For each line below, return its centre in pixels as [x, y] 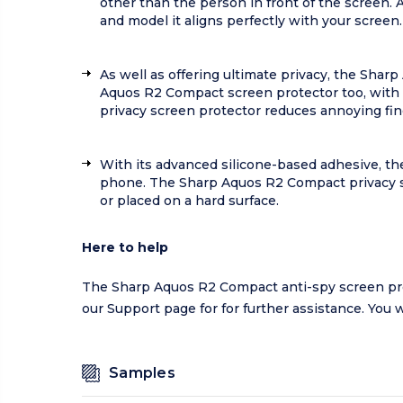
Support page [152, 309]
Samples [142, 373]
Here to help [125, 248]
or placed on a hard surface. [189, 201]
